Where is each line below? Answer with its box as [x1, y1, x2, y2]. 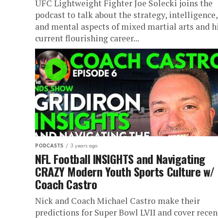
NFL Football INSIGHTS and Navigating [35, 150, 205, 167]
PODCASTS [35, 144, 63, 148]
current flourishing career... [35, 33, 139, 44]
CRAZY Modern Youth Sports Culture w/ [35, 163, 215, 180]
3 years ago [71, 144, 97, 148]
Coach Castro [35, 175, 97, 193]
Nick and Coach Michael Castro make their [35, 195, 200, 206]
